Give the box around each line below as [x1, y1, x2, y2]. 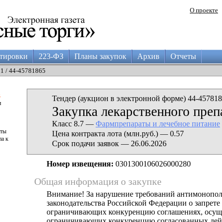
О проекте [190, 6, 218, 14]
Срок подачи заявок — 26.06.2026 [52, 139, 166, 148]
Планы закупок [74, 52, 126, 60]
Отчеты [170, 52, 196, 60]
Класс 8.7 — [52, 119, 96, 128]
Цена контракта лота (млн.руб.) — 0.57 [52, 129, 184, 138]
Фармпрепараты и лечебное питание [96, 119, 220, 128]
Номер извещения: [47, 160, 113, 168]
